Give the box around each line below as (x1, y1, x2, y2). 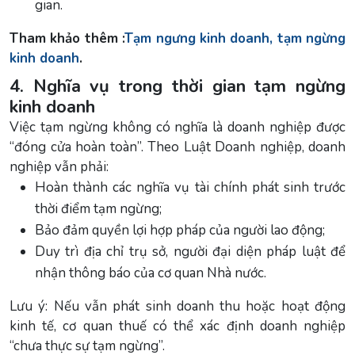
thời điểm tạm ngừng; (35, 199, 162, 218)
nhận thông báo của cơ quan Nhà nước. (35, 263, 266, 282)
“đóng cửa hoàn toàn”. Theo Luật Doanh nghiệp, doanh (10, 137, 345, 156)
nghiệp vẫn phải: (10, 157, 109, 176)
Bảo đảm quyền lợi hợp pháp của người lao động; (35, 220, 325, 239)
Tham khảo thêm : (10, 29, 125, 48)
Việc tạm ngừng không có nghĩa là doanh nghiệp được (10, 117, 345, 136)
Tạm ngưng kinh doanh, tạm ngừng (124, 29, 345, 48)
